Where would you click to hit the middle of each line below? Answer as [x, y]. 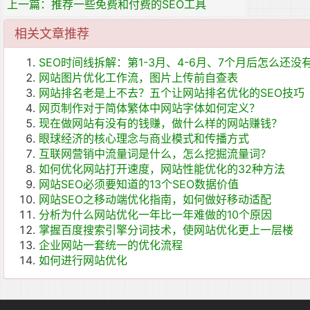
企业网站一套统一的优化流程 [111, 245]
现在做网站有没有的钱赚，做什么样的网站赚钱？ [161, 124]
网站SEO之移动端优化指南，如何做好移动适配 [155, 200]
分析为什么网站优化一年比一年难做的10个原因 [155, 215]
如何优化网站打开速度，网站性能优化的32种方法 [162, 169]
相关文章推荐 [52, 34]
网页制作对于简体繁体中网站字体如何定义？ [149, 108]
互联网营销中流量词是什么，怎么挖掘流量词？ [155, 154]
